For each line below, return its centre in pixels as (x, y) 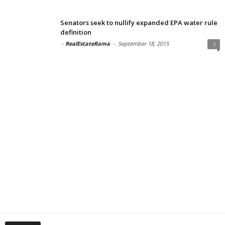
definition (76, 32)
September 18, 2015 (143, 43)
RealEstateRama (88, 43)
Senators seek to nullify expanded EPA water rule (139, 22)
